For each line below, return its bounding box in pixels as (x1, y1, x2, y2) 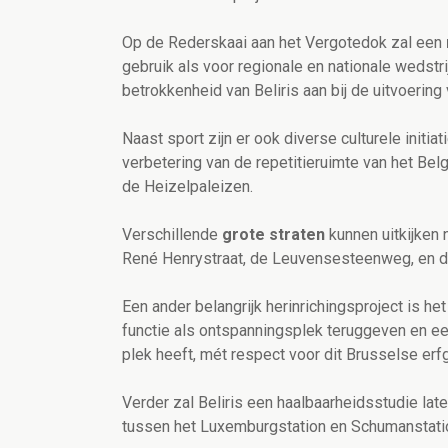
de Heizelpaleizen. (122, 177, 253, 197)
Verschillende (122, 225, 222, 245)
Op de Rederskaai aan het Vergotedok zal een (122, 33, 446, 53)
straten (269, 225, 325, 245)
